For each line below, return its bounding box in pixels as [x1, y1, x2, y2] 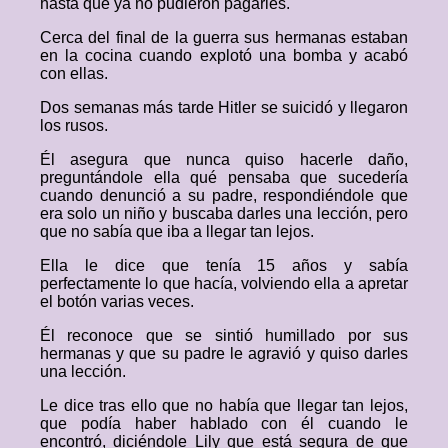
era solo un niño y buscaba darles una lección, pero [40, 205, 408, 222]
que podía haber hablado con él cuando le [40, 415, 408, 432]
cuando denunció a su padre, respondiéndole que [40, 187, 408, 204]
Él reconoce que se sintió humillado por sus [40, 327, 408, 344]
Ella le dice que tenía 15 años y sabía [40, 257, 408, 274]
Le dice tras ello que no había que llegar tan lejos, [40, 397, 408, 414]
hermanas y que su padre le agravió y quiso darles [40, 345, 408, 362]
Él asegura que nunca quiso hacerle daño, [40, 151, 408, 168]
